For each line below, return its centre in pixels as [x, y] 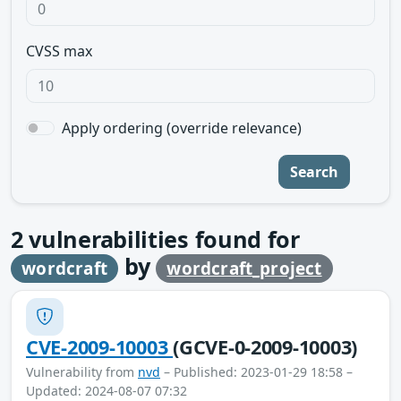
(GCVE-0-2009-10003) [265, 346]
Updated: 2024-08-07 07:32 [107, 390]
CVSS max [59, 51]
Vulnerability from [82, 371]
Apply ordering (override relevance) [182, 128]
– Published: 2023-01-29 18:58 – [256, 371]
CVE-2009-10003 [100, 346]
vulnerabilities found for [161, 239]
